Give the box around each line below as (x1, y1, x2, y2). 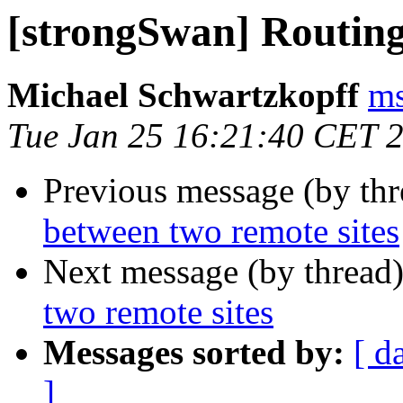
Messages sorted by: (43, 333, 345, 372)
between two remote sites (43, 211, 399, 251)
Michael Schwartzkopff (7, 76, 359, 115)
